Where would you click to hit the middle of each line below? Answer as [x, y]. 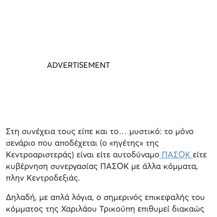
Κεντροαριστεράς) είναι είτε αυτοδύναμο [83, 154]
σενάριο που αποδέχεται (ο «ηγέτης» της [82, 142]
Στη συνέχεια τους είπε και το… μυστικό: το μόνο [100, 131]
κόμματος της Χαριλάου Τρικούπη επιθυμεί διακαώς [105, 208]
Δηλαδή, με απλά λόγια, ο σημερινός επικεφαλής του [105, 197]
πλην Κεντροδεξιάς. [43, 177]
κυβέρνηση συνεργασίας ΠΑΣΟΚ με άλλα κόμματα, [102, 166]
